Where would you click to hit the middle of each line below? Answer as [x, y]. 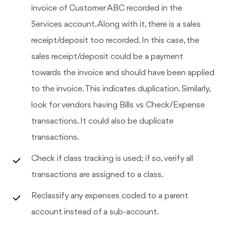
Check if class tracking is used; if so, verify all [112, 158]
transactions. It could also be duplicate [103, 121]
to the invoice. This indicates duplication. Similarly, [121, 89]
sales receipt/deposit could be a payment [107, 56]
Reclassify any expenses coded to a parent [110, 196]
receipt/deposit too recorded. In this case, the [116, 40]
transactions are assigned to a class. [98, 175]
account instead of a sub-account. [95, 212]
